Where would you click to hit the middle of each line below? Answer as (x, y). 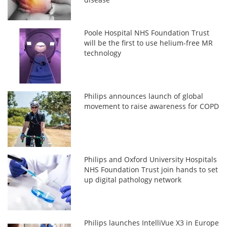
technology (103, 53)
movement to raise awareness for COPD (152, 106)
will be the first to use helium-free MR (149, 43)
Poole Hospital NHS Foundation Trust (147, 32)
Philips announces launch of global (144, 96)
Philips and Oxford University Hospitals (151, 159)
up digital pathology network (133, 179)
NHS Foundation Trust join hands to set (151, 169)
